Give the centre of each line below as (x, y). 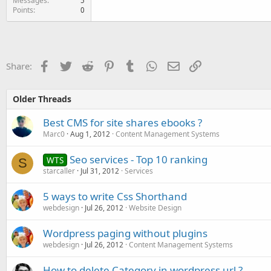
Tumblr (151, 65)
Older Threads (42, 99)
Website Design (155, 208)
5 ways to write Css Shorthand (115, 196)
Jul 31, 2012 (100, 171)
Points (23, 10)
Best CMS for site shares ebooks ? (122, 122)
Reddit (106, 65)
